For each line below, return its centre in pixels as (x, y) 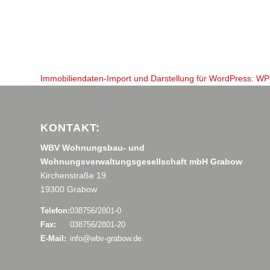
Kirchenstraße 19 (73, 175)
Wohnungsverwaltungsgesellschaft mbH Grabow (141, 161)
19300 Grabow (69, 189)
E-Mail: (53, 238)
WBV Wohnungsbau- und (93, 147)
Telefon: (55, 210)
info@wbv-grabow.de (106, 238)
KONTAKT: (70, 127)
